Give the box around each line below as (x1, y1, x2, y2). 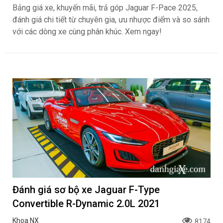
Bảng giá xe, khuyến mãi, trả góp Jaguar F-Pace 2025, (12, 3, 198, 12)
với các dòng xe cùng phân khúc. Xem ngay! (12, 27, 162, 36)
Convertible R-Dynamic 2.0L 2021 (12, 198, 160, 210)
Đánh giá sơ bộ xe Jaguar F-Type (12, 184, 160, 196)
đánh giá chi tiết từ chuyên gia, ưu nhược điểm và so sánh (12, 15, 210, 24)
